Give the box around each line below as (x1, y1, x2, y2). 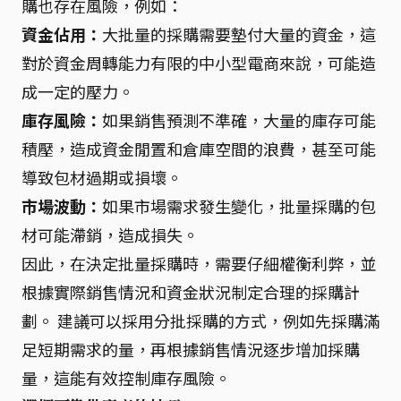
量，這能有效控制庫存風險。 (21, 366, 231, 389)
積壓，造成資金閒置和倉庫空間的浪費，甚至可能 (21, 137, 376, 160)
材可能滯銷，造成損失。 (21, 223, 199, 246)
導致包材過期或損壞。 (21, 166, 183, 189)
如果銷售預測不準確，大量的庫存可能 (102, 108, 376, 132)
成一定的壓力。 (21, 80, 134, 103)
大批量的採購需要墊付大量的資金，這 (102, 22, 376, 46)
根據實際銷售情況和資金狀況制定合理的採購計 (21, 280, 360, 303)
